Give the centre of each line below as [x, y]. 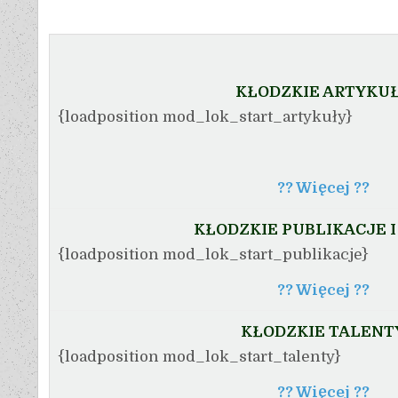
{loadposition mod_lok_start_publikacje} [213, 254]
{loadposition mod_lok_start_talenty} [199, 356]
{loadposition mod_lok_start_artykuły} [205, 116]
